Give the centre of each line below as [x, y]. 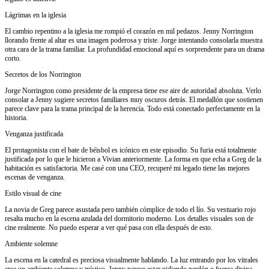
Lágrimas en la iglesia [35, 15]
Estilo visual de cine [33, 193]
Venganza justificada [34, 134]
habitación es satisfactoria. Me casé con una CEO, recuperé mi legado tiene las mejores [127, 168]
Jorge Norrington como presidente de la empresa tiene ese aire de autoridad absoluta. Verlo [133, 90]
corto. [13, 58]
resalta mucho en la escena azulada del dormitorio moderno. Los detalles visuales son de [129, 218]
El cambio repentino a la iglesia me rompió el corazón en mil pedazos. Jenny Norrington [129, 31]
